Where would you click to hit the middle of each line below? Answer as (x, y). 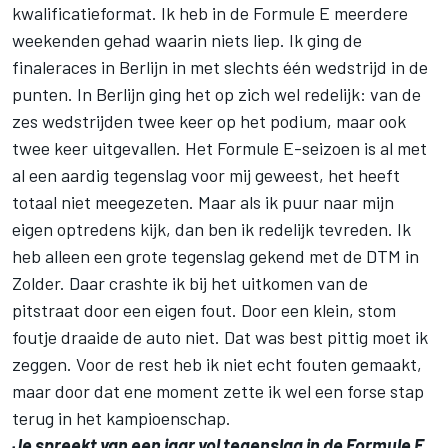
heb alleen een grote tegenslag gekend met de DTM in (215, 255)
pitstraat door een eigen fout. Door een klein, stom (204, 309)
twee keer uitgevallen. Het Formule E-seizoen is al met (219, 147)
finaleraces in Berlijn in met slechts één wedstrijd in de (220, 66)
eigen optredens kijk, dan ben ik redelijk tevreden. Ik (211, 228)
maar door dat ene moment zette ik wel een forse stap (218, 390)
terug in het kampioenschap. (121, 417)
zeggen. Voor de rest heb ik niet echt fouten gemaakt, (217, 363)
